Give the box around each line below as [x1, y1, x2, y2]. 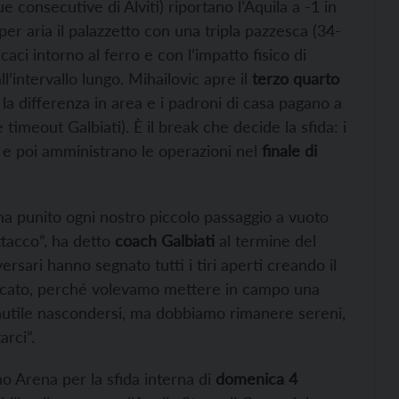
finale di [257, 141, 317, 161]
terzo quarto [252, 69, 339, 89]
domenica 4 [211, 369, 297, 389]
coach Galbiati [115, 231, 215, 251]
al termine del [215, 231, 316, 251]
